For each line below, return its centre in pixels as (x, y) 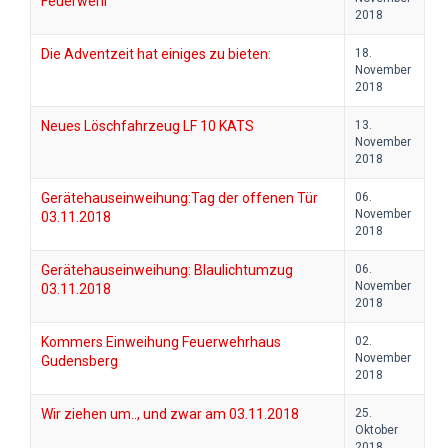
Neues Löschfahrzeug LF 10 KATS (147, 126)
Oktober (376, 430)
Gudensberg (79, 361)
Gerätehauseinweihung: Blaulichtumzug (167, 270)
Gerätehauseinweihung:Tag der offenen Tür (179, 198)
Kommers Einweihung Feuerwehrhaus (161, 342)
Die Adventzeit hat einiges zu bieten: (156, 54)
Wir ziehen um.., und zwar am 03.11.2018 (170, 414)
